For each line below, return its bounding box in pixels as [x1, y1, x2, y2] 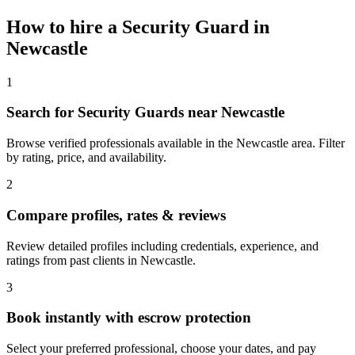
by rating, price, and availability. [6, 151, 166, 165]
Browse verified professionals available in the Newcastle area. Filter [6, 136, 345, 151]
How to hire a [6, 16, 122, 37]
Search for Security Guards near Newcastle [6, 104, 284, 121]
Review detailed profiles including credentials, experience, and [6, 239, 319, 253]
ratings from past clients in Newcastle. [6, 253, 196, 267]
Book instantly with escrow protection [6, 309, 251, 326]
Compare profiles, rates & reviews [6, 206, 226, 223]
